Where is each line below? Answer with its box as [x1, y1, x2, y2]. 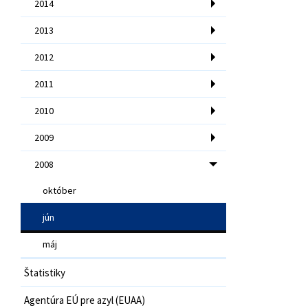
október [43, 184, 76, 197]
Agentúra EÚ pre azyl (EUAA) [24, 293, 145, 307]
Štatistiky [24, 265, 65, 279]
